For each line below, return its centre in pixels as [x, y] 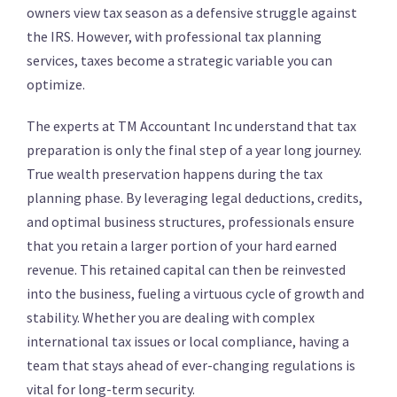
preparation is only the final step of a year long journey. [194, 150]
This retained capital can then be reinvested [213, 270]
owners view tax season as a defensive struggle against [192, 13]
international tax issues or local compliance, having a [188, 342]
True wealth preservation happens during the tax [175, 174]
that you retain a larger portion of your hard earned [182, 246]
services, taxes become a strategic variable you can [179, 61]
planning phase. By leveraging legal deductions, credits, [195, 198]
